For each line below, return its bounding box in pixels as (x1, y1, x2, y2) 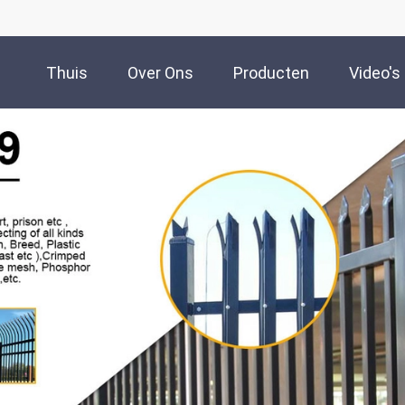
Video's (349, 63, 400, 83)
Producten (233, 63, 309, 83)
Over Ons (127, 63, 193, 83)
